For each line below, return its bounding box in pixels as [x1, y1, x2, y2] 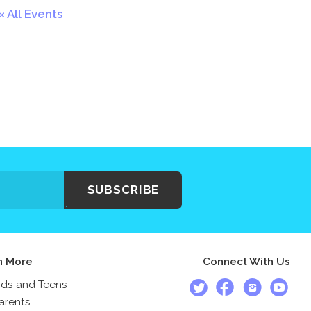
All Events [7, 7, 62, 22]
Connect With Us [203, 255, 290, 269]
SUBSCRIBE [87, 183, 160, 197]
